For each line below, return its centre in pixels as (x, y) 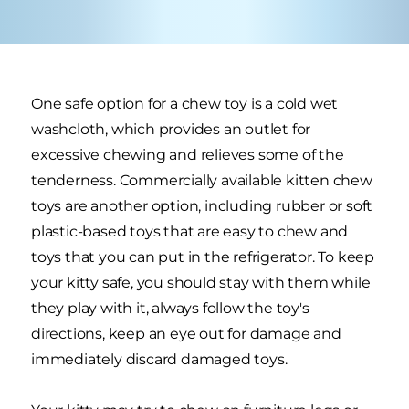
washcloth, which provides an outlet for (171, 129)
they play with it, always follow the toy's (170, 308)
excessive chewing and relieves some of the (188, 154)
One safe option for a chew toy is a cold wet (185, 103)
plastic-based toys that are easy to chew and (190, 231)
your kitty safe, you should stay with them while (201, 282)
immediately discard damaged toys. (159, 359)
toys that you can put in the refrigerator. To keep (203, 257)
